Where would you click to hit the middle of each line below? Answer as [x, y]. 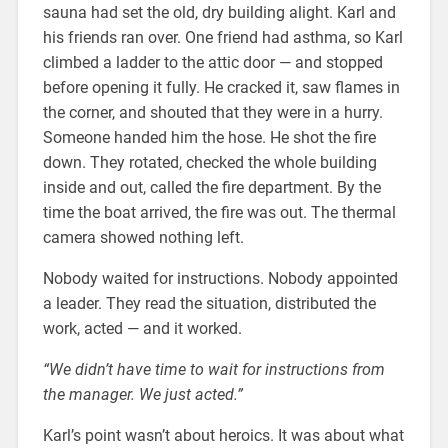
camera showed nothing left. [143, 238]
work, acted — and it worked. [142, 329]
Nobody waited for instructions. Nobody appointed [220, 279]
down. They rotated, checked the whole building [209, 163]
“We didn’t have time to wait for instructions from [213, 370]
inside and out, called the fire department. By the [211, 188]
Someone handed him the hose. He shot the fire [209, 138]
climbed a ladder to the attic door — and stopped [212, 63]
